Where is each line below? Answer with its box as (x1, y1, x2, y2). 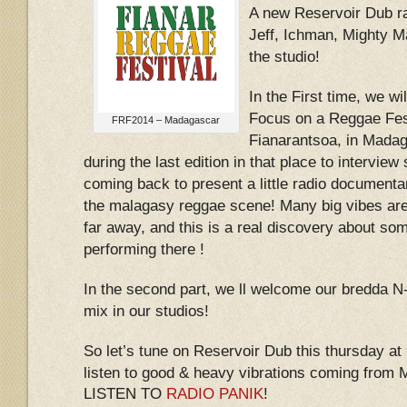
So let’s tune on (84, 342, 194, 360)
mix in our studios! (84, 303, 209, 320)
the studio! (249, 48, 320, 65)
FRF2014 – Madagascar (112, 114, 221, 125)
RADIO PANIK (166, 385, 263, 402)
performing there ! (84, 241, 204, 258)
